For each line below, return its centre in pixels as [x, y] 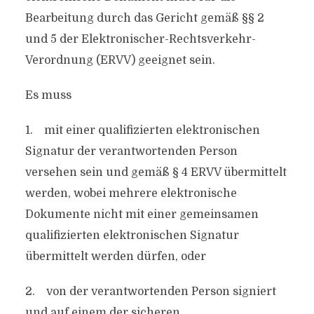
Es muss [48, 95]
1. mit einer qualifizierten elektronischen [142, 130]
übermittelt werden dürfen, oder [115, 257]
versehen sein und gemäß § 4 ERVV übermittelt [156, 172]
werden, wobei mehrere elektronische [131, 193]
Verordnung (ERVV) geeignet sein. [120, 60]
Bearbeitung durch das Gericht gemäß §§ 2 [144, 18]
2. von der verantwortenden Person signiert [150, 292]
